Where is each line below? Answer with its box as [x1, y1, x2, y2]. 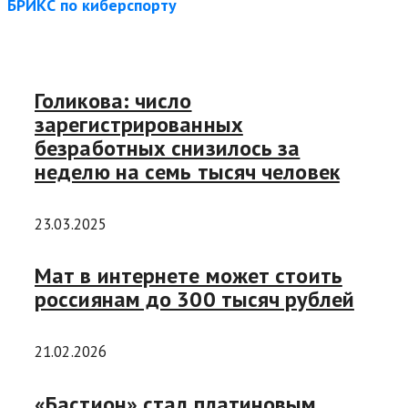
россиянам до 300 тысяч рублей [35, 285, 354, 314]
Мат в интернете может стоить [35, 261, 342, 291]
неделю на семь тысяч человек [35, 157, 340, 186]
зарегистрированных [35, 109, 243, 138]
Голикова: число [35, 86, 192, 115]
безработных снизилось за [35, 133, 301, 162]
